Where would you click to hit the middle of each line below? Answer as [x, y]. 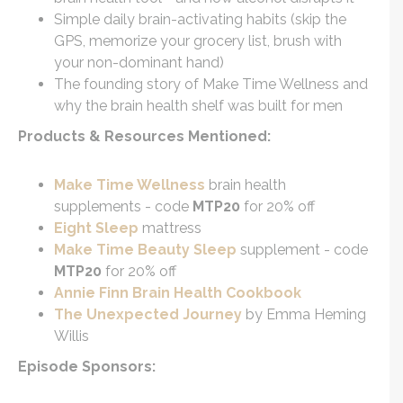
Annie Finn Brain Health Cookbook [178, 292]
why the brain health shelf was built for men [198, 105]
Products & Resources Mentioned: [148, 136]
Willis [72, 336]
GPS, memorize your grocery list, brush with [198, 40]
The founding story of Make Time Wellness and [211, 84]
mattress [170, 228]
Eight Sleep [96, 228]
